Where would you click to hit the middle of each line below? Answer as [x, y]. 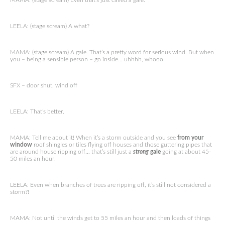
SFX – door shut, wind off [44, 85]
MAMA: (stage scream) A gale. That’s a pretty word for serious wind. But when [112, 52]
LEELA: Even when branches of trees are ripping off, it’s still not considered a [110, 185]
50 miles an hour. [33, 159]
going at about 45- [186, 152]
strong [141, 152]
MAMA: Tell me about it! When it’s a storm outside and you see [94, 138]
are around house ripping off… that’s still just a [72, 152]
